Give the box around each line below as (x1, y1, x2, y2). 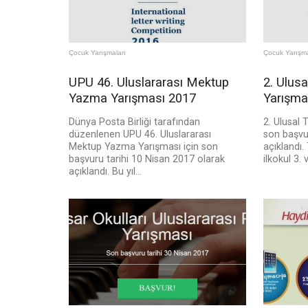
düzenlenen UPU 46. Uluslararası (69, 129, 211, 141)
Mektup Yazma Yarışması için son (69, 141, 218, 153)
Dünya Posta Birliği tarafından (69, 116, 200, 129)
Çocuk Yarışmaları (69, 49, 126, 57)
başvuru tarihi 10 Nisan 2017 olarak (69, 153, 225, 166)
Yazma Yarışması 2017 (69, 91, 196, 106)
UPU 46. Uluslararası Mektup (69, 75, 229, 90)
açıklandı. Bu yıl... (69, 166, 142, 178)
